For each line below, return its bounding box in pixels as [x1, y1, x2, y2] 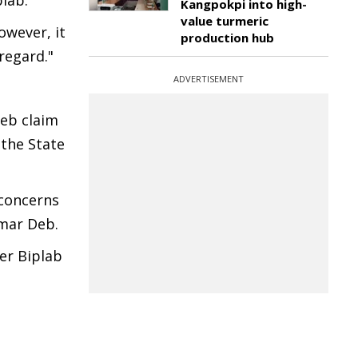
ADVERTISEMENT [173, 73, 244, 85]
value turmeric [181, 13, 268, 29]
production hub [181, 30, 274, 46]
